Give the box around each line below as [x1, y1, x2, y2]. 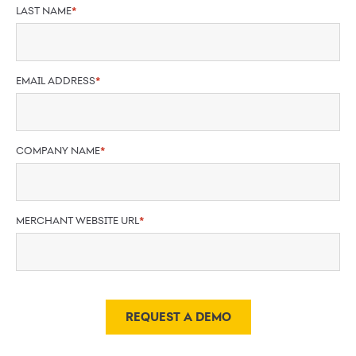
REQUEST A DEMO [133, 309, 231, 325]
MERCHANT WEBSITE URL [16, 213, 139, 227]
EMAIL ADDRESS [16, 73, 95, 87]
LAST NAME [16, 3, 72, 17]
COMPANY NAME [16, 143, 100, 157]
